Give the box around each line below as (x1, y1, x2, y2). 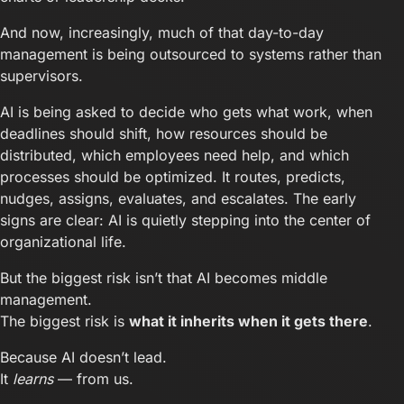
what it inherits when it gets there (129, 312, 368, 331)
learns (13, 370, 53, 389)
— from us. (53, 370, 133, 389)
